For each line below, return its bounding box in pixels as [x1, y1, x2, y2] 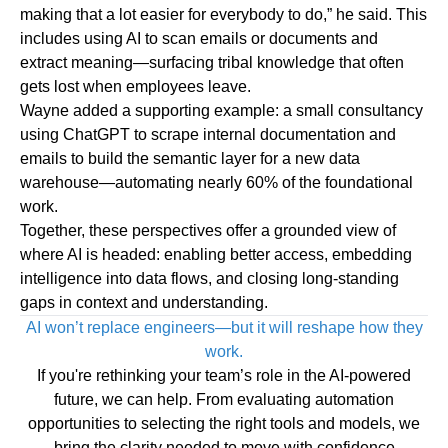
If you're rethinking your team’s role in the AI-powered [37, 367, 411, 385]
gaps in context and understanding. [20, 294, 268, 312]
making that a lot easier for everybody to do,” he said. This [20, 6, 427, 24]
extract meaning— [20, 54, 149, 72]
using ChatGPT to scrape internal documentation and [20, 126, 396, 144]
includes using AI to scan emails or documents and [20, 30, 378, 48]
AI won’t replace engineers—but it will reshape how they [25, 319, 423, 337]
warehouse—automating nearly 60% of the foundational [20, 174, 413, 192]
